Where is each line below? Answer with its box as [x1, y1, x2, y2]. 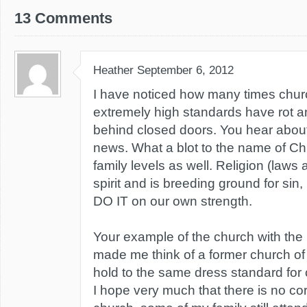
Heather [93, 64, 134, 77]
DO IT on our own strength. [93, 194, 252, 208]
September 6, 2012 [137, 64, 234, 77]
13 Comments [14, 10, 112, 27]
